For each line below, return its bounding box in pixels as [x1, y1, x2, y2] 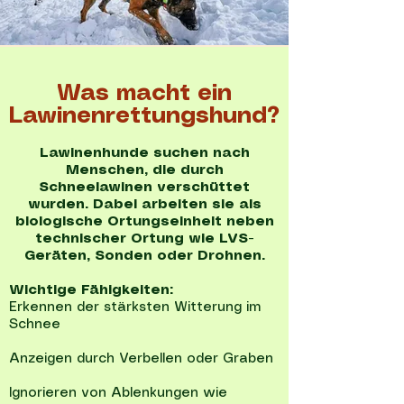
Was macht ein [57, 83, 232, 105]
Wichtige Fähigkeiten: [9, 284, 173, 297]
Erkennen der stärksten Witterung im [9, 301, 261, 314]
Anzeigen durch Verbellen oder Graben [9, 353, 273, 365]
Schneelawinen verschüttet [39, 181, 250, 194]
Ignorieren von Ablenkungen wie [9, 387, 227, 399]
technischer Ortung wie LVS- [34, 233, 254, 245]
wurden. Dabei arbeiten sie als [27, 198, 262, 211]
